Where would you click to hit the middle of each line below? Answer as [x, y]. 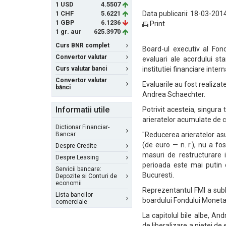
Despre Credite [76, 146]
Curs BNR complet [82, 45]
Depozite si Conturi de [86, 176]
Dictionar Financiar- [82, 127]
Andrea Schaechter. [174, 94]
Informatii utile [82, 110]
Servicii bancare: [78, 169]
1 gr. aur [69, 32]
